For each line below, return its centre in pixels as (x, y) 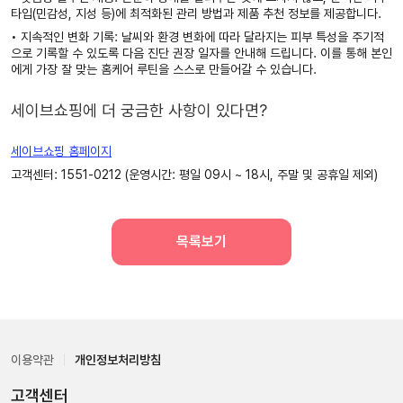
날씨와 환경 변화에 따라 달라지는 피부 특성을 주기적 (251, 37)
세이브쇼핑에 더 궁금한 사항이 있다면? (139, 110)
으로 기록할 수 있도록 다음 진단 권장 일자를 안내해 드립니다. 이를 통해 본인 (201, 53)
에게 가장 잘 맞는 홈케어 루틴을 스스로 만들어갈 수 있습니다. (164, 69)
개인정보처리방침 (118, 360)
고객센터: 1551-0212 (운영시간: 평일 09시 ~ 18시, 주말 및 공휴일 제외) (194, 175)
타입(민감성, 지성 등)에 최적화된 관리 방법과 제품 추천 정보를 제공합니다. (196, 13)
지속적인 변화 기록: (69, 37)
